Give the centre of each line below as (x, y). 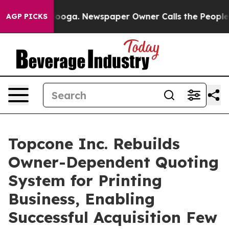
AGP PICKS (27, 16)
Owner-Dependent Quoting (113, 162)
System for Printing (85, 180)
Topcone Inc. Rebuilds (94, 144)
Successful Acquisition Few (113, 217)
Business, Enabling (82, 199)
